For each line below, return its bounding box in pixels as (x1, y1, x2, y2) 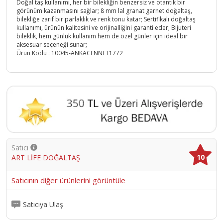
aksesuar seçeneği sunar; (16, 40, 87, 49)
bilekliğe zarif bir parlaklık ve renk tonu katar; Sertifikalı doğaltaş (16, 15, 196, 24)
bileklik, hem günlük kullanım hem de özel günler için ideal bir (16, 32, 188, 41)
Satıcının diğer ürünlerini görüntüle (11, 175, 125, 185)
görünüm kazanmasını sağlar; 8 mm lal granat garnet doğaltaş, (16, 6, 192, 15)
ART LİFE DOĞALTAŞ (11, 152, 80, 162)
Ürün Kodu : (16, 49, 51, 58)
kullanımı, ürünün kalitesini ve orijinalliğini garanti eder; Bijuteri (16, 23, 191, 32)
